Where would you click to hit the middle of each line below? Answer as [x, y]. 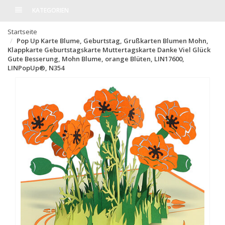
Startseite [22, 32]
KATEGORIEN [50, 11]
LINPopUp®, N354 [36, 68]
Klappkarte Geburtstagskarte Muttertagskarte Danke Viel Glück [109, 50]
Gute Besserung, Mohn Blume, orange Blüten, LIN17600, [96, 59]
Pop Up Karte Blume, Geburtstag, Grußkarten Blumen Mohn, [113, 41]
